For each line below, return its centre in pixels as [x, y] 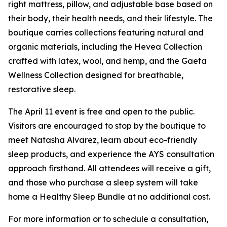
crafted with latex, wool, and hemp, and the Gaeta [107, 61]
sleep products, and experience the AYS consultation [111, 154]
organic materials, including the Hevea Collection [105, 47]
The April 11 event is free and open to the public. [101, 112]
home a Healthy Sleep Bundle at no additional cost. [109, 197]
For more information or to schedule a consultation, [108, 219]
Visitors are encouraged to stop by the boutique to [107, 126]
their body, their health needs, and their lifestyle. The [110, 18]
